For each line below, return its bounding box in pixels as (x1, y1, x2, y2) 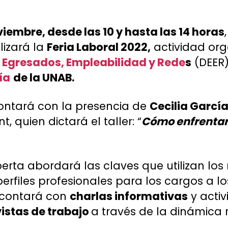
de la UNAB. (13, 70, 74, 85)
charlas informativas (70, 188, 188, 204)
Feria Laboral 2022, (47, 40, 151, 54)
